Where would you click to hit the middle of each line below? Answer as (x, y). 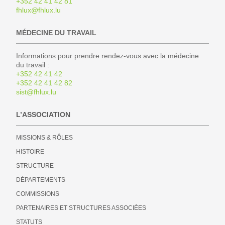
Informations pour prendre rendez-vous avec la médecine (107, 56)
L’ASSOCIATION (43, 115)
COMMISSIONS (38, 194)
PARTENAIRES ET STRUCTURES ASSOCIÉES (81, 208)
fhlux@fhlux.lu (38, 10)
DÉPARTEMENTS (41, 180)
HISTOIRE (30, 152)
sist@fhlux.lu (36, 92)
